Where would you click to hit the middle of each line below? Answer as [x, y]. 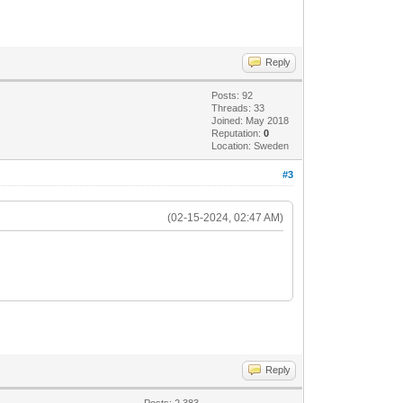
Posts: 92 [233, 95]
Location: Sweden [251, 145]
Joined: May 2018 [251, 120]
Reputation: [238, 133]
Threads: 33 [238, 107]
